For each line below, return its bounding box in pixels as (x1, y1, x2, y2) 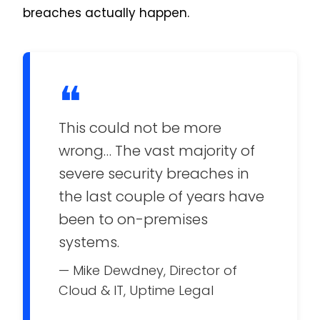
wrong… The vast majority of (58, 140, 255, 161)
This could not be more (58, 117, 221, 138)
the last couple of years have (58, 186, 264, 206)
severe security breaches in (58, 163, 249, 184)
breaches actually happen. (22, 4, 189, 21)
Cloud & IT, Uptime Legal (58, 281, 214, 299)
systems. (58, 231, 119, 252)
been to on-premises (58, 209, 208, 229)
